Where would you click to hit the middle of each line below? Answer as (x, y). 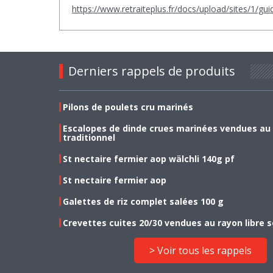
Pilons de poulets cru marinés (128, 107)
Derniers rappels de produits (152, 71)
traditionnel (89, 137)
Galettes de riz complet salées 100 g (143, 201)
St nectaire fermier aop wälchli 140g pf (149, 158)
